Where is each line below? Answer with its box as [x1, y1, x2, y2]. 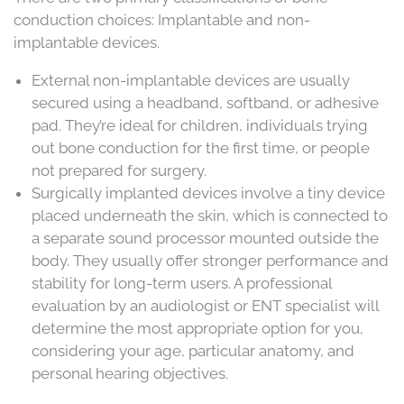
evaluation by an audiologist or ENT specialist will [32, 297, 379, 316]
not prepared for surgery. [32, 161, 207, 180]
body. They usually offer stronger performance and [32, 252, 389, 271]
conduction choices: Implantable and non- [14, 11, 310, 30]
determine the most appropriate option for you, [32, 319, 363, 338]
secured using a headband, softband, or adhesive [32, 94, 379, 113]
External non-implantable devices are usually [32, 71, 350, 90]
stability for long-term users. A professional [32, 274, 332, 293]
